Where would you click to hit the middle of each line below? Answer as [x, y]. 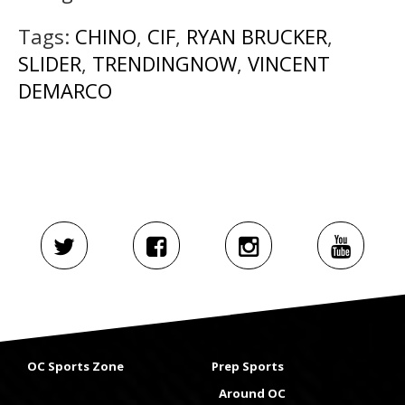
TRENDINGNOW [165, 64]
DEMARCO [65, 91]
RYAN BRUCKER [257, 37]
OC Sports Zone [75, 367]
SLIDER [50, 64]
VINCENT [289, 64]
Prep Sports [248, 367]
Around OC [252, 394]
